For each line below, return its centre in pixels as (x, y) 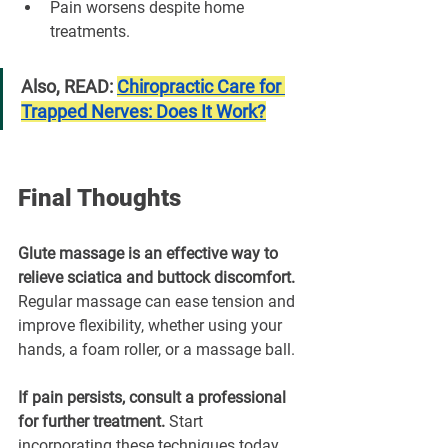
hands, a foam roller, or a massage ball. (156, 350)
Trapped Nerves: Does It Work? (143, 112)
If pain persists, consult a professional (154, 398)
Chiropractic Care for (201, 87)
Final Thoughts (99, 198)
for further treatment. (93, 422)
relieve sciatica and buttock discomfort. (158, 278)
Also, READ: (69, 87)
